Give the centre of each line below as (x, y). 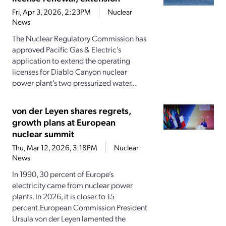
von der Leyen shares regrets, (72, 110)
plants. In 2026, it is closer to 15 (63, 196)
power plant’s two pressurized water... (74, 83)
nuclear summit (43, 134)
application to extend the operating (71, 61)
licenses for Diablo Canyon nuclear (70, 72)
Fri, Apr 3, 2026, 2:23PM (51, 12)
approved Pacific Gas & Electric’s (67, 49)
